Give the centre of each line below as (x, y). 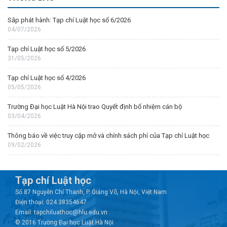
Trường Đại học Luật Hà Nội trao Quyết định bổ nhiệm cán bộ (95, 107)
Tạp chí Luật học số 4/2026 (47, 78)
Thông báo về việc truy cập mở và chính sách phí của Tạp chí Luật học (108, 136)
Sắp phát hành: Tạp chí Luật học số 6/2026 (69, 20)
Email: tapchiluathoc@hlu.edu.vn (61, 213)
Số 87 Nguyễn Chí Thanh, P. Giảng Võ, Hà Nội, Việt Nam (91, 192)
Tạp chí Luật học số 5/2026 (47, 49)
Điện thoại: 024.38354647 (51, 202)
